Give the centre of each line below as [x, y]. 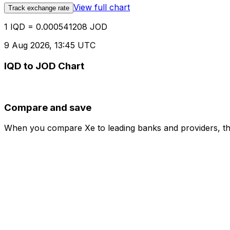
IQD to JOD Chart [44, 66]
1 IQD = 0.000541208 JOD [56, 27]
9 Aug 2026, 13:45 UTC [50, 45]
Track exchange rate [39, 8]
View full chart [102, 7]
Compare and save [48, 107]
